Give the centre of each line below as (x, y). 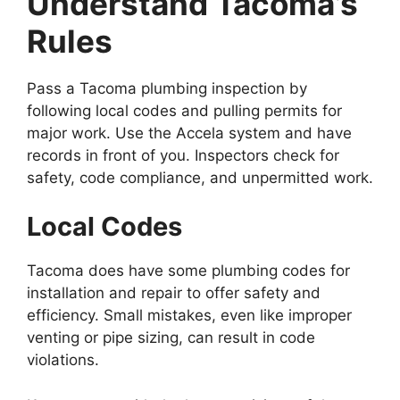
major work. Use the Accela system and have (189, 133)
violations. (63, 360)
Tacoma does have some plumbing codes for (188, 271)
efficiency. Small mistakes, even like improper (189, 315)
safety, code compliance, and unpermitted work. (200, 177)
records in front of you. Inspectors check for (183, 155)
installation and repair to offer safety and (174, 293)
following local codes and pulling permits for (184, 110)
